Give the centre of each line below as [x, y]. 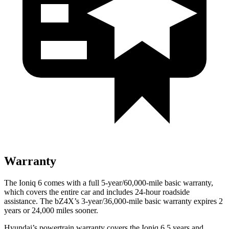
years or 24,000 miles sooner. [51, 210]
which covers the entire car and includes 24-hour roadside [97, 192]
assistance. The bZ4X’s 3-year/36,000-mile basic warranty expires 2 [113, 201]
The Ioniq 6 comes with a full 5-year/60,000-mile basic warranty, [109, 182]
